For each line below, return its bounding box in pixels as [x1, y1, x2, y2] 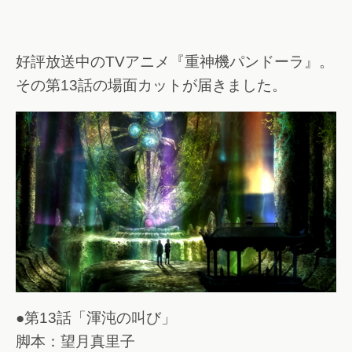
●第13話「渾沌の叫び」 [16, 310, 176, 327]
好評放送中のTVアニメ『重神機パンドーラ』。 [16, 53, 334, 70]
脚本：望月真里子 [16, 333, 135, 350]
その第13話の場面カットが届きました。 [16, 76, 287, 93]
